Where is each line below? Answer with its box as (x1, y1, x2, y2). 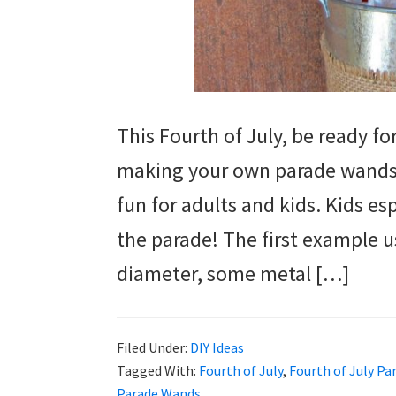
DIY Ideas (190, 339, 244, 356)
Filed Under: (117, 339, 190, 356)
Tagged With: (117, 362, 199, 379)
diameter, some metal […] (117, 260, 349, 287)
